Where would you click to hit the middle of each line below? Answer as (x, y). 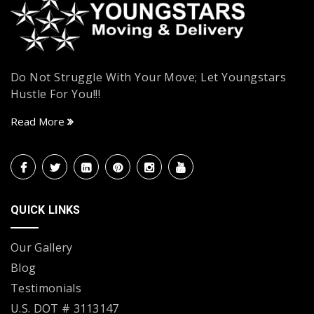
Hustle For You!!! (56, 94)
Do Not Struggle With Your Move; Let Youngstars (149, 77)
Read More (39, 122)
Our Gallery (42, 248)
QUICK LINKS (46, 210)
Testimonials (46, 288)
